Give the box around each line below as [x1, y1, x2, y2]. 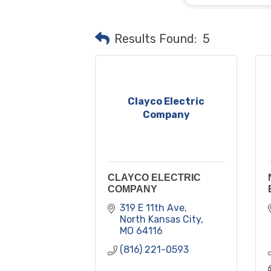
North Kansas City [120, 213, 201, 225]
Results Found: [114, 31, 197, 46]
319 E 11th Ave [120, 201, 184, 214]
